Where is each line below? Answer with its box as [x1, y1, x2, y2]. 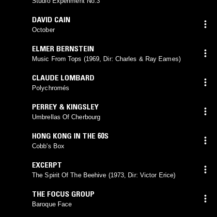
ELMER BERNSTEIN [32, 43, 94, 53]
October [32, 26, 55, 33]
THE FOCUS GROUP [32, 188, 94, 199]
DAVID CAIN [32, 14, 70, 24]
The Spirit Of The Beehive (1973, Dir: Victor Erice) [32, 171, 176, 179]
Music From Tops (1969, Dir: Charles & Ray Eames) [32, 55, 181, 62]
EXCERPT [32, 159, 62, 170]
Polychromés [32, 84, 70, 92]
